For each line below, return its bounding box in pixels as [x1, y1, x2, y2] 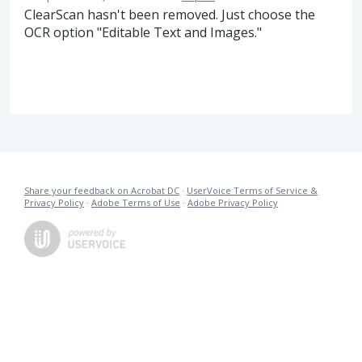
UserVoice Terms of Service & [187, 183, 318, 196]
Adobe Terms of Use [91, 196, 180, 208]
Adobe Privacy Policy [187, 196, 278, 208]
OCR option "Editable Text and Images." [24, 23, 262, 42]
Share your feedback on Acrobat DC [24, 183, 179, 196]
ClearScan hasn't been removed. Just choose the [24, 6, 315, 24]
